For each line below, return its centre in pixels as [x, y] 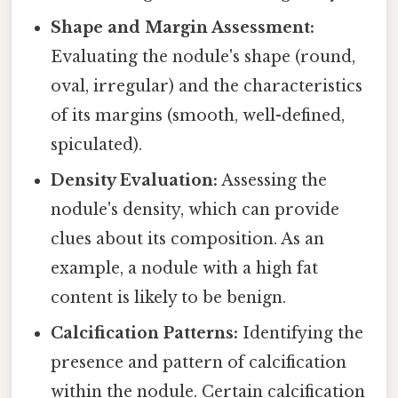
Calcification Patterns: [145, 333]
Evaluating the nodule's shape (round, [203, 56]
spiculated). [97, 144]
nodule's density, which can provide [195, 209]
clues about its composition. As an [188, 239]
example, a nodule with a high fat [185, 268]
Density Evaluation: [135, 180]
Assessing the [273, 180]
